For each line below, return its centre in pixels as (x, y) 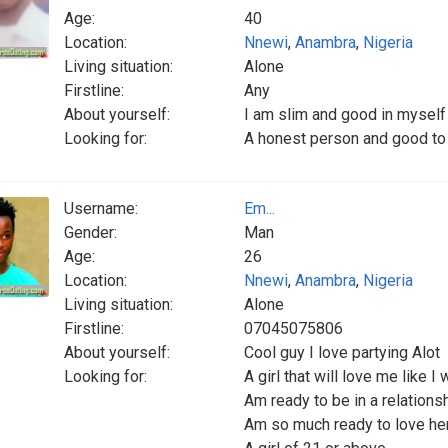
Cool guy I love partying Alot (342, 352)
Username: (101, 208)
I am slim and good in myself (345, 114)
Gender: (90, 232)
